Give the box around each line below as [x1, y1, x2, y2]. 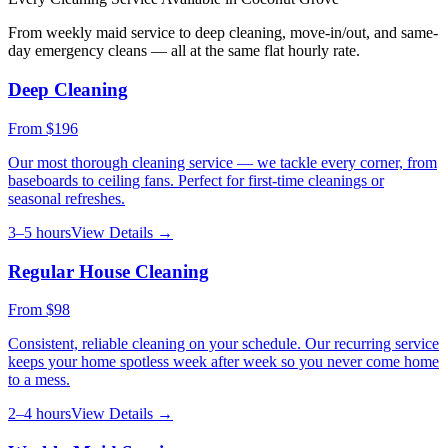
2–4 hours [8, 405, 71, 423]
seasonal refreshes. [8, 189, 125, 207]
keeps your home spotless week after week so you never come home [8, 353, 439, 371]
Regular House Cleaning [8, 260, 209, 282]
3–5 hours [8, 223, 71, 241]
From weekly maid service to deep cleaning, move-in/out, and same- [8, 24, 438, 42]
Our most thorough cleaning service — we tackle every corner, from [8, 153, 437, 171]
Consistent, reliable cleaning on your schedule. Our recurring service [8, 335, 439, 353]
